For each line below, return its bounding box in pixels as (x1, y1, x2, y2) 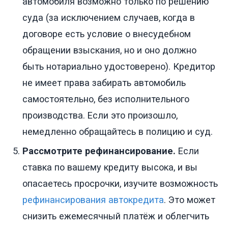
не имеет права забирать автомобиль (22, 77, 186, 89)
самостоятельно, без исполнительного (22, 94, 189, 105)
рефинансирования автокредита (22, 194, 164, 206)
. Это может (164, 194, 215, 206)
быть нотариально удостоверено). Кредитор (22, 61, 215, 72)
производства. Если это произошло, (22, 110, 178, 121)
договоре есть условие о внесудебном (22, 28, 191, 40)
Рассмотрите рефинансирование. (22, 146, 176, 157)
